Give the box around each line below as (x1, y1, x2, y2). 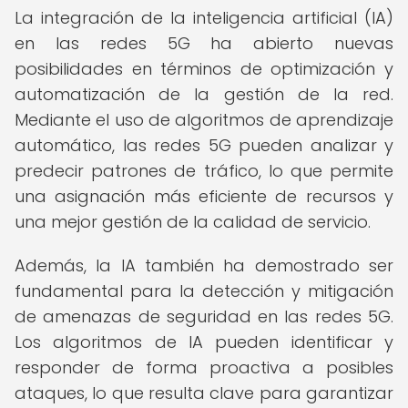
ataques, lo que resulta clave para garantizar (15, 382, 393, 404)
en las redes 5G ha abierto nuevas (15, 32, 393, 55)
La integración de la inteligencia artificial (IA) (15, 6, 393, 29)
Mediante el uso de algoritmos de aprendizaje (15, 108, 393, 131)
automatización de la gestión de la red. (15, 83, 393, 106)
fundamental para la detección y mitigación (15, 280, 393, 302)
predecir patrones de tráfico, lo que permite (15, 159, 393, 182)
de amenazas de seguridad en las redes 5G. (15, 305, 393, 328)
